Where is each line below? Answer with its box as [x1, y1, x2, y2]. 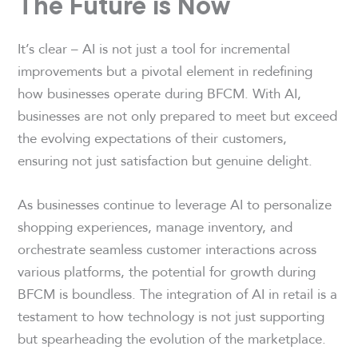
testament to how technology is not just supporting [18, 304, 325, 327]
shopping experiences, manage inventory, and [18, 215, 293, 237]
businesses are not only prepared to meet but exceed [18, 104, 338, 126]
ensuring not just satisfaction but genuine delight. [18, 149, 313, 171]
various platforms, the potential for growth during [18, 260, 316, 282]
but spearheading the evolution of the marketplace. [18, 327, 327, 349]
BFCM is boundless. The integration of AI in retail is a [18, 282, 338, 304]
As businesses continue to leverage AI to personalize [18, 193, 332, 215]
